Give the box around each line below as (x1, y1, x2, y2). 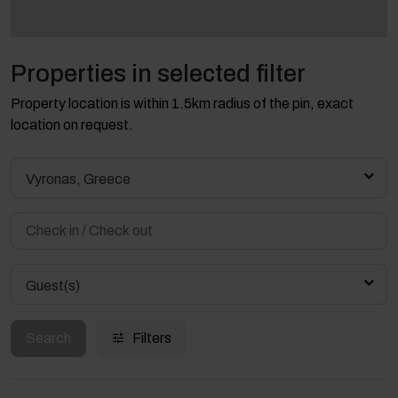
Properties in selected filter (11, 60, 306, 88)
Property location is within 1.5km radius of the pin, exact (11, 96, 354, 112)
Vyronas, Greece (26, 171, 131, 187)
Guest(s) (26, 278, 80, 294)
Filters (132, 330, 171, 346)
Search (26, 330, 71, 346)
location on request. (11, 117, 133, 133)
